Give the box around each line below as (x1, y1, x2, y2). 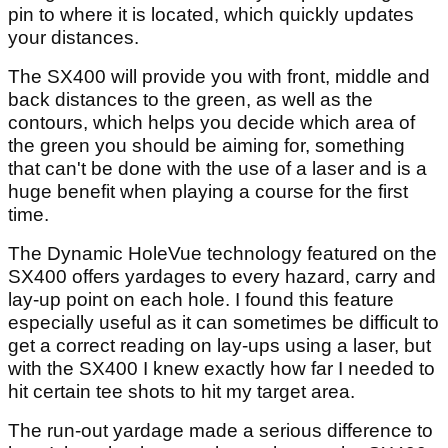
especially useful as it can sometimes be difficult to (8, 311, 439, 333)
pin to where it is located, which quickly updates (8, 3, 414, 25)
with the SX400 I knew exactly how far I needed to (8, 357, 435, 379)
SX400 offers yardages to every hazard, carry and (8, 265, 436, 287)
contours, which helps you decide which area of (8, 111, 415, 133)
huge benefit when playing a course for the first (8, 180, 408, 202)
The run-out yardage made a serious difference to (8, 419, 433, 441)
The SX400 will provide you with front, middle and (8, 65, 430, 87)
